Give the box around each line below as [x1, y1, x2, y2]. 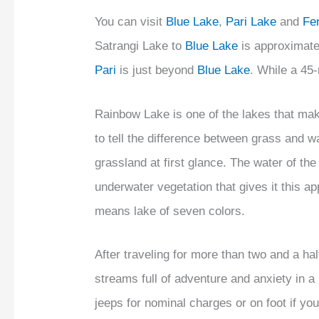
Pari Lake [226, 15, 277, 29]
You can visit [95, 15, 167, 29]
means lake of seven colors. [95, 204, 246, 218]
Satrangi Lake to [95, 39, 186, 53]
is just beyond [116, 63, 198, 78]
